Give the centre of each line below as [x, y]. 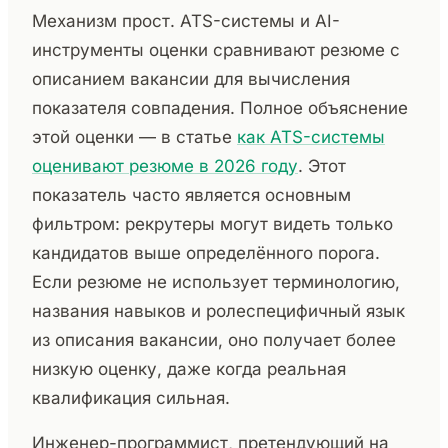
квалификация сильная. [131, 398]
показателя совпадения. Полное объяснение [220, 108]
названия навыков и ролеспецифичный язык [218, 311]
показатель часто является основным [191, 195]
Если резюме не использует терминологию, [216, 282]
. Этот [322, 166]
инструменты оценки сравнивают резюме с [216, 50]
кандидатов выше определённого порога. [206, 253]
